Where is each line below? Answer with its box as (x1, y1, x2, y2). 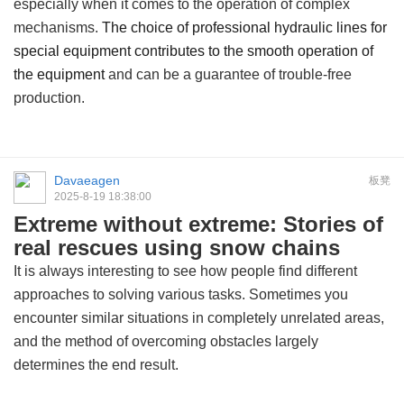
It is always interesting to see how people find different (14, 263, 357, 279)
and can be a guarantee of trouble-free (105, 67, 352, 82)
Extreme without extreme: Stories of (14, 212, 383, 236)
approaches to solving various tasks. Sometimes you (14, 287, 348, 302)
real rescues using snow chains (14, 235, 340, 260)
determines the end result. (14, 357, 179, 372)
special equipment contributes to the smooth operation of (14, 43, 373, 59)
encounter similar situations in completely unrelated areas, (14, 310, 384, 326)
